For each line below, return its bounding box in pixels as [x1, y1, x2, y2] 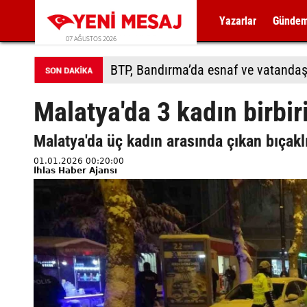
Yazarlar [219, 14, 257, 27]
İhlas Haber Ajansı [34, 166, 117, 175]
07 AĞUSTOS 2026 [66, 34, 116, 43]
